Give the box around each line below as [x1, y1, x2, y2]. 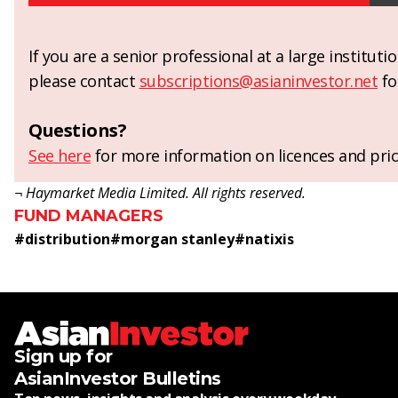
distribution [25, 229, 110, 250]
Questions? [28, 118, 126, 143]
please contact [28, 70, 139, 92]
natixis [245, 229, 294, 250]
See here [28, 145, 91, 167]
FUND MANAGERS [14, 206, 163, 227]
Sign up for [14, 346, 113, 368]
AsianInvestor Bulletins [14, 368, 221, 390]
